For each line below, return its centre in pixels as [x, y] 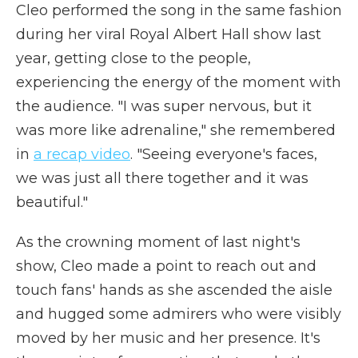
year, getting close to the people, [133, 58]
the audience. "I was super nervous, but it [164, 106]
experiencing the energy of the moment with [179, 82]
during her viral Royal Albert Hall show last [169, 34]
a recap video [82, 154]
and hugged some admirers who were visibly [179, 314]
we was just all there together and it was [162, 178]
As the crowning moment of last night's [158, 242]
